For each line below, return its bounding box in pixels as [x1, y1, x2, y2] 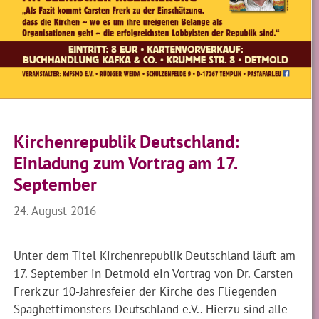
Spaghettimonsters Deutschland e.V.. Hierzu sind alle [14, 300, 288, 317]
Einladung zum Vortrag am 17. [14, 151, 237, 174]
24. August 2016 [14, 202, 97, 219]
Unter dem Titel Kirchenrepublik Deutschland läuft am [14, 246, 296, 263]
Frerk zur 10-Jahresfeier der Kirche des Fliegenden [14, 282, 277, 299]
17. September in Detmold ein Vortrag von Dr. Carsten [14, 264, 293, 281]
